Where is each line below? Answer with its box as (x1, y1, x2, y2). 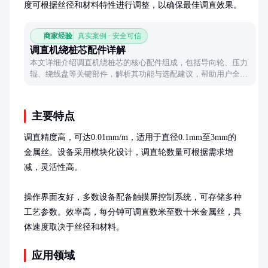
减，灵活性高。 (24, 163, 83, 172)
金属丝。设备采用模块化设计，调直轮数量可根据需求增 (24, 148, 233, 157)
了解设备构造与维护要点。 (30, 81, 123, 90)
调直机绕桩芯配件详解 (30, 45, 126, 55)
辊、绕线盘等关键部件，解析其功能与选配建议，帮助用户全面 (30, 69, 248, 78)
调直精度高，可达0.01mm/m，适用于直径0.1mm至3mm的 (24, 133, 236, 142)
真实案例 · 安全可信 (78, 32, 141, 40)
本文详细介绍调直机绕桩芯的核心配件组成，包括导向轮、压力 (30, 58, 248, 67)
